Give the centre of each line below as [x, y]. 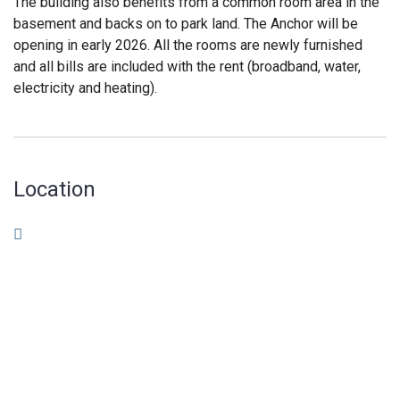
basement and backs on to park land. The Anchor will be [186, 24]
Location [54, 189]
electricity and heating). [85, 88]
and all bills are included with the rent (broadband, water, [187, 67]
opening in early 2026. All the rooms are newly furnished [188, 45]
